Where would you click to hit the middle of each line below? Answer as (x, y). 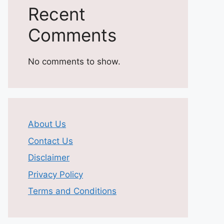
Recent (57, 14)
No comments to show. (74, 61)
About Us (47, 124)
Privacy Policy (55, 174)
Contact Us (50, 141)
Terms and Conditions (72, 191)
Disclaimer (49, 157)
